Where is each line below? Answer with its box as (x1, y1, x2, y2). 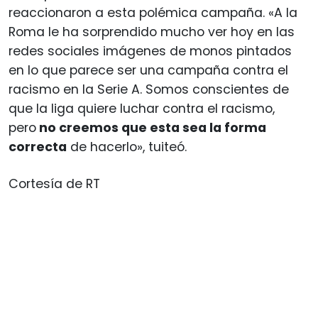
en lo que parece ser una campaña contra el (9, 61, 288, 79)
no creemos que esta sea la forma (36, 119, 266, 136)
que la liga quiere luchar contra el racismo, (9, 99, 275, 117)
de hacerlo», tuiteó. (67, 138, 190, 155)
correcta (9, 138, 67, 155)
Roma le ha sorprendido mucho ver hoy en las (9, 23, 295, 40)
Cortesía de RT (9, 175, 100, 192)
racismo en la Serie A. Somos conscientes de (9, 80, 289, 98)
